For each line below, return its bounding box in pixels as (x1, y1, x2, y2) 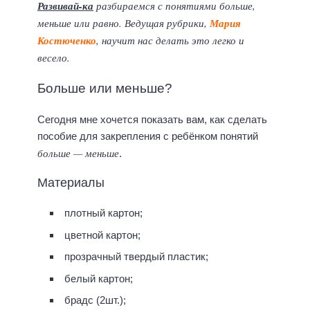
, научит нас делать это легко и (96, 33, 244, 48)
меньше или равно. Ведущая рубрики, (37, 16, 210, 30)
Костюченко (37, 33, 96, 48)
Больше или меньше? (37, 80, 172, 95)
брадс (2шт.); (64, 294, 126, 307)
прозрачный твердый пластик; (64, 250, 208, 263)
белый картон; (64, 272, 133, 284)
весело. (37, 51, 70, 65)
